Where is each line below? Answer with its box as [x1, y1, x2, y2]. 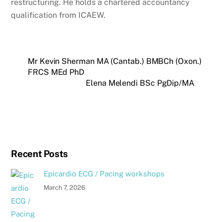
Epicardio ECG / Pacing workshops [43, 169, 165, 178]
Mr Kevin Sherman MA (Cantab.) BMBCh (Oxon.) [28, 56, 202, 66]
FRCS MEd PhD [28, 67, 85, 77]
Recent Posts [11, 148, 68, 160]
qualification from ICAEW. [11, 10, 106, 20]
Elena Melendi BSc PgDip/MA [86, 78, 194, 88]
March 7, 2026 [43, 184, 85, 192]
